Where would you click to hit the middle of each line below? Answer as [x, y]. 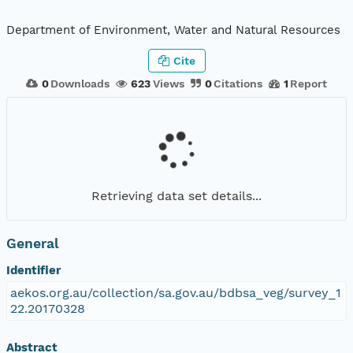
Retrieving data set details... [176, 195]
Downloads [80, 83]
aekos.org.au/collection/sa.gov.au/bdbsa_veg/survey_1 [176, 292]
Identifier [33, 270]
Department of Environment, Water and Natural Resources [173, 30]
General [33, 243]
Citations [238, 83]
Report [309, 83]
